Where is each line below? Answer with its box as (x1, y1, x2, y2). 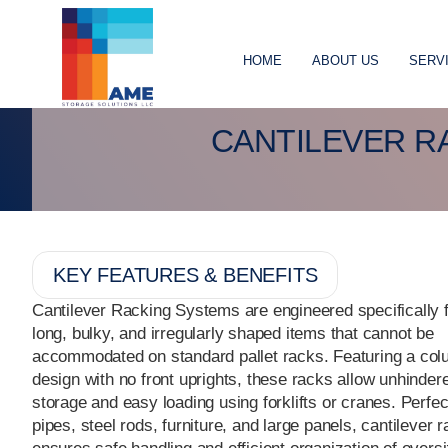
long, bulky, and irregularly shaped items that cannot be (32, 323, 434, 343)
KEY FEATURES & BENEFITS (53, 263, 318, 286)
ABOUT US (312, 53, 380, 68)
